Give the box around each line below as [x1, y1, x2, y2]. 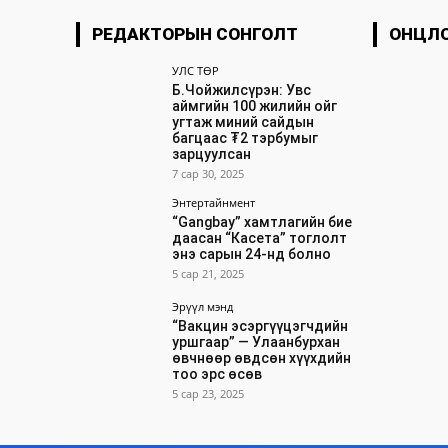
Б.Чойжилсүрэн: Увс [172, 82, 312, 99]
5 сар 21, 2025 [172, 266, 245, 282]
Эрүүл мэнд [172, 298, 234, 314]
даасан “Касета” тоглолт [172, 230, 348, 247]
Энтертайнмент [172, 195, 256, 211]
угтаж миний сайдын [172, 114, 315, 131]
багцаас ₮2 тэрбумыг [172, 130, 319, 147]
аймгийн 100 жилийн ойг [172, 98, 338, 115]
